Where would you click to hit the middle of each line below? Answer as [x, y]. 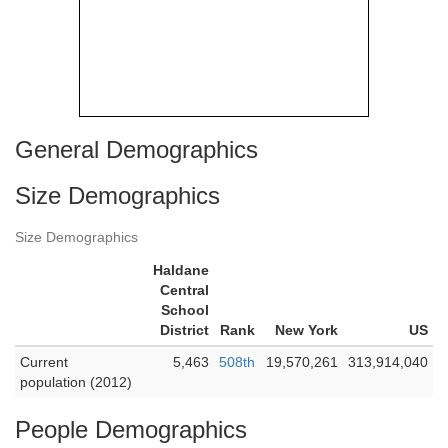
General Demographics [136, 149]
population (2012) [76, 382]
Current [44, 362]
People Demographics [131, 429]
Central [184, 290]
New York [306, 330]
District [184, 330]
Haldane [181, 270]
